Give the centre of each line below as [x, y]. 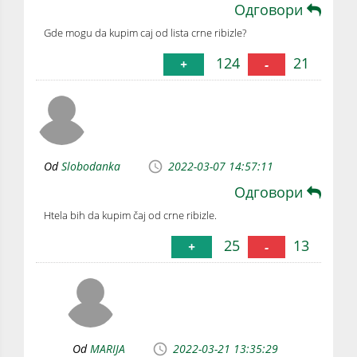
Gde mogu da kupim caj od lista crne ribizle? [145, 32]
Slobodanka [91, 167]
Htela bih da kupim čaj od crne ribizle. [130, 215]
